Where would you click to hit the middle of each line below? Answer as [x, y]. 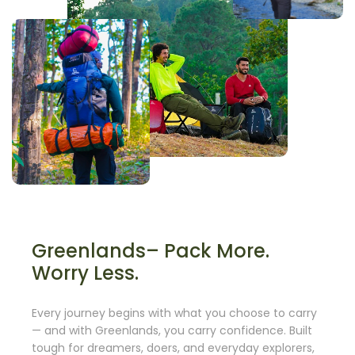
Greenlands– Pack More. [151, 250]
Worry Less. [85, 273]
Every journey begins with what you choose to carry [174, 313]
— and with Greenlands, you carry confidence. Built [172, 330]
